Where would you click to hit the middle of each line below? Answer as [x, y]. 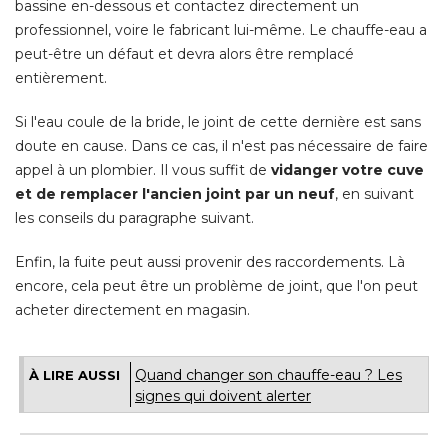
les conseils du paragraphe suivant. [134, 218]
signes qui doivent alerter [223, 396]
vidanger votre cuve [347, 170]
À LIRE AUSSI [74, 375]
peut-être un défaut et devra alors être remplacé [184, 54]
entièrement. [61, 78]
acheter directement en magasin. [132, 310]
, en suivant [374, 194]
